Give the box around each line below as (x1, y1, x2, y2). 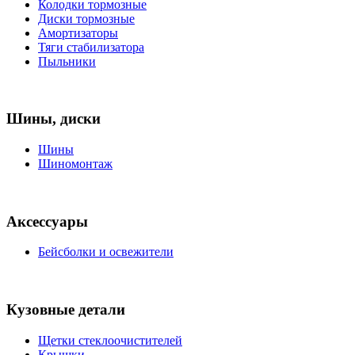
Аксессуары (6, 212, 88, 230)
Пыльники (38, 54, 96, 68)
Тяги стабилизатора (38, 40, 144, 54)
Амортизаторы (38, 25, 118, 40)
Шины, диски (6, 110, 101, 128)
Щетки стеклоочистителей (38, 333, 182, 347)
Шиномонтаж (38, 157, 113, 171)
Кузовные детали (6, 301, 125, 319)
